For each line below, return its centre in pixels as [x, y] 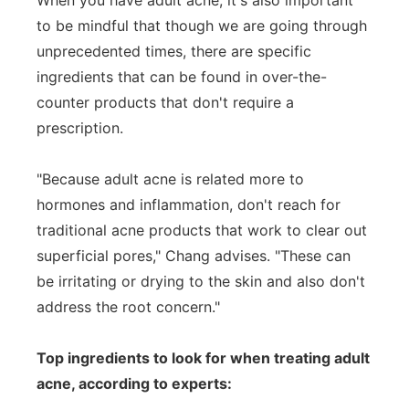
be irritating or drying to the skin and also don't [201, 281]
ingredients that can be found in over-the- [182, 77]
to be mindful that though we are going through [202, 26]
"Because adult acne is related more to [170, 179]
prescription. [80, 128]
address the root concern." [128, 307]
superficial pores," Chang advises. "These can [194, 256]
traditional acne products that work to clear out [202, 230]
